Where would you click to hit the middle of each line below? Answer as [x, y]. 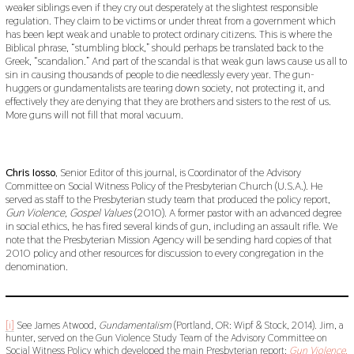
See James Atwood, [56, 326]
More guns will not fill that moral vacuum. [94, 115]
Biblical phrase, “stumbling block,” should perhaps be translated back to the [164, 48]
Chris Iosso [30, 173]
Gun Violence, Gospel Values [68, 213]
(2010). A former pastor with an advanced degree [236, 213]
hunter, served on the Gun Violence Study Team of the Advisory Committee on [166, 338]
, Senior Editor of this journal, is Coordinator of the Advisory [178, 173]
